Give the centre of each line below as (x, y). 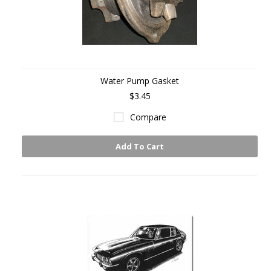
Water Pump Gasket (140, 81)
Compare (148, 117)
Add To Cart (140, 146)
